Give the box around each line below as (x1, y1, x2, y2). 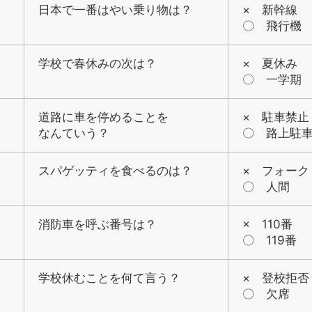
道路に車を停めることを (38, 110, 169, 124)
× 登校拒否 (242, 271, 309, 285)
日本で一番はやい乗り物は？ (38, 3, 192, 17)
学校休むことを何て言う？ (38, 271, 180, 285)
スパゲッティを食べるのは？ (38, 164, 192, 178)
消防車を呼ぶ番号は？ (38, 217, 157, 231)
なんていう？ (38, 126, 109, 140)
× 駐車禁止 (242, 110, 309, 124)
